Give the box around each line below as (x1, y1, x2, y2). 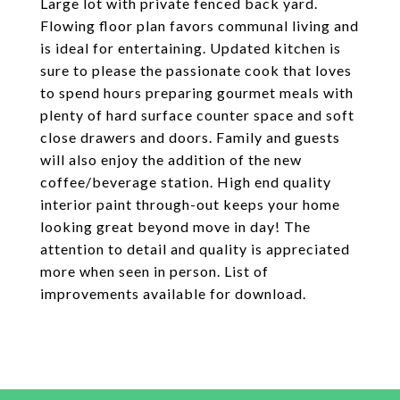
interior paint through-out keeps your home (40, 196, 340, 212)
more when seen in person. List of (40, 262, 269, 279)
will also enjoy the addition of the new (40, 151, 302, 168)
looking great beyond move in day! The (40, 218, 311, 235)
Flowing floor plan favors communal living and (40, 17, 359, 34)
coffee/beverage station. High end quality (40, 173, 331, 190)
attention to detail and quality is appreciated (40, 240, 350, 257)
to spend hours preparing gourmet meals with (40, 84, 354, 101)
